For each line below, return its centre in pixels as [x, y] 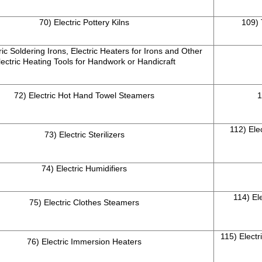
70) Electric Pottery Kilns [84, 23]
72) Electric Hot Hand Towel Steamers [84, 96]
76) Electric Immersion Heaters [84, 242]
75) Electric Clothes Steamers [84, 203]
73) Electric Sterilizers [84, 135]
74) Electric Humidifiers [84, 169]
